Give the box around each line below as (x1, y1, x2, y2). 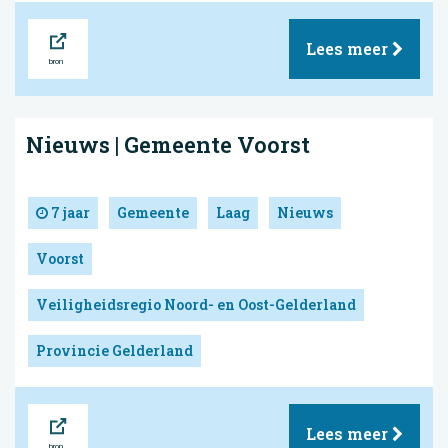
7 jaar (48, 202, 90, 222)
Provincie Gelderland (36, 340, 193, 360)
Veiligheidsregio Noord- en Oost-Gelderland (36, 294, 356, 314)
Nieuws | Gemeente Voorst (26, 129, 310, 159)
